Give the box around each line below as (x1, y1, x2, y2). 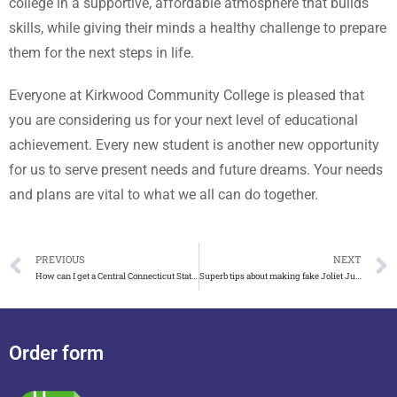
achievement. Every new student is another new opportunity (9, 136, 379, 153)
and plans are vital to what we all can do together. (9, 186, 318, 203)
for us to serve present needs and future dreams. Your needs (9, 161, 383, 178)
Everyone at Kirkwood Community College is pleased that (9, 87, 364, 104)
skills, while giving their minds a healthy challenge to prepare (9, 19, 386, 36)
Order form (9, 342, 104, 364)
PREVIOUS (35, 252, 85, 266)
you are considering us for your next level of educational (9, 112, 358, 128)
